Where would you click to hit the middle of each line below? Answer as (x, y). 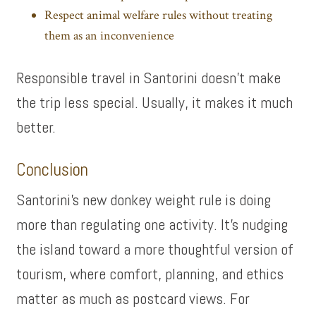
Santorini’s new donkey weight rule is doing (144, 200)
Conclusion (53, 170)
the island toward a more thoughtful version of (155, 249)
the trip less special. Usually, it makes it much (155, 102)
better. (36, 127)
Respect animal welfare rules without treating (159, 15)
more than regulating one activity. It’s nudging (152, 224)
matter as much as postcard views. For (133, 298)
